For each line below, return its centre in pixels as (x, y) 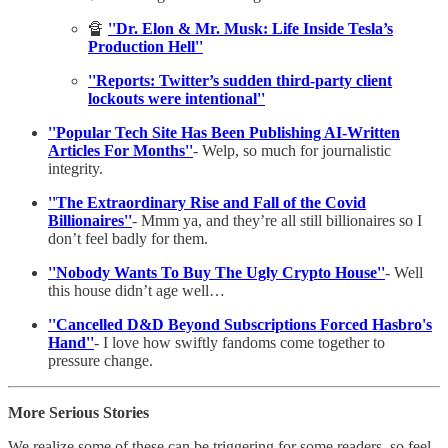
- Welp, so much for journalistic (292, 150)
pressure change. (100, 360)
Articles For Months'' (120, 150)
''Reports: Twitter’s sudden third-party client (240, 80)
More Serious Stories (78, 412)
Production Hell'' (145, 46)
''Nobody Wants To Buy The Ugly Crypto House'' (216, 272)
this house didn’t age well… (136, 290)
